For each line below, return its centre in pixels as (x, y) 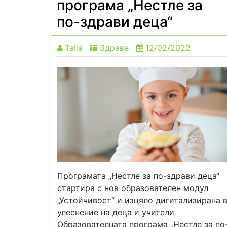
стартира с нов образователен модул (133, 188)
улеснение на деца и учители (118, 212)
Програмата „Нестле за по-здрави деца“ (138, 176)
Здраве (114, 47)
